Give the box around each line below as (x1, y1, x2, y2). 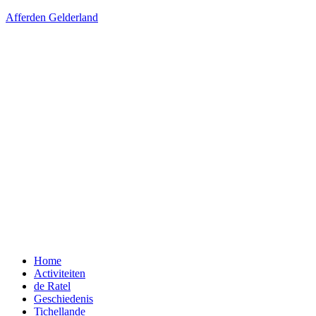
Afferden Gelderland (6, 11, 98, 23)
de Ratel (34, 280, 71, 292)
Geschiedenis (34, 293, 93, 305)
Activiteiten (34, 267, 85, 279)
